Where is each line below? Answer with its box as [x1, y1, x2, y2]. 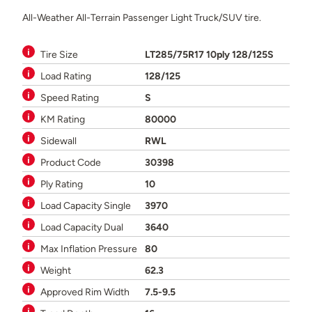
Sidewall [40, 134, 77, 147]
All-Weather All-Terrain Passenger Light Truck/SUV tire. [22, 11, 261, 24]
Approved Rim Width [40, 286, 130, 298]
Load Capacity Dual [40, 221, 123, 233]
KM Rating [40, 113, 85, 125]
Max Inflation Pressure [40, 242, 137, 255]
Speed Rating [40, 91, 99, 104]
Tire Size [40, 48, 78, 61]
